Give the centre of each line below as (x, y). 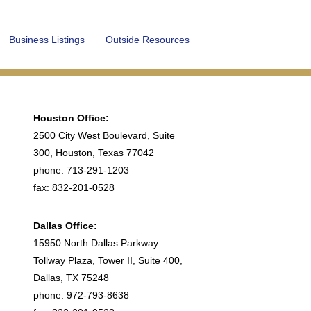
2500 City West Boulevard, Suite (104, 135)
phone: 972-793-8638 (81, 295)
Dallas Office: (65, 226)
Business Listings (47, 40)
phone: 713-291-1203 (81, 170)
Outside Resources (148, 40)
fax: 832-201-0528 (74, 187)
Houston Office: (71, 118)
